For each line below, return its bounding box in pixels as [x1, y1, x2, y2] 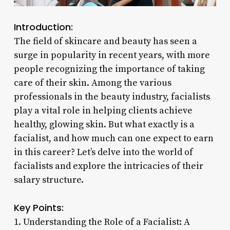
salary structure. [13, 174, 84, 186]
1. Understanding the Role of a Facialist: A [13, 216, 190, 228]
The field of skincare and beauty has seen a [13, 35, 197, 47]
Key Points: [13, 201, 64, 214]
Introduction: [13, 20, 73, 33]
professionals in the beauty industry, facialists [13, 90, 210, 103]
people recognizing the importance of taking [13, 63, 205, 75]
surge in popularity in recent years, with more [13, 49, 210, 61]
